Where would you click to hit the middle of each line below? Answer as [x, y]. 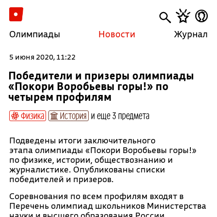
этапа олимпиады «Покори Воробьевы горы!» [103, 150]
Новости [117, 34]
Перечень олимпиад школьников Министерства [108, 206]
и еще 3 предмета [120, 115]
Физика [31, 115]
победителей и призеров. [61, 179]
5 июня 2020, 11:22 [42, 57]
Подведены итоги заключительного [82, 140]
